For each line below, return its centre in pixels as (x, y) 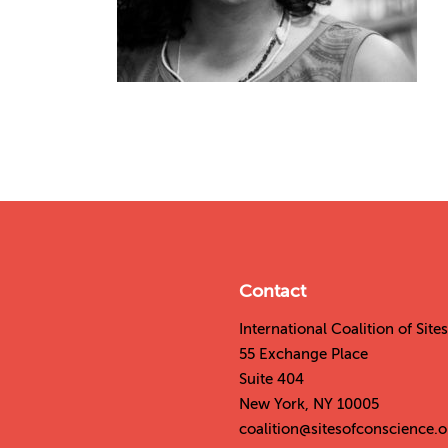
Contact (272, 291)
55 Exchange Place (303, 354)
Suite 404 (271, 379)
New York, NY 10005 (309, 404)
